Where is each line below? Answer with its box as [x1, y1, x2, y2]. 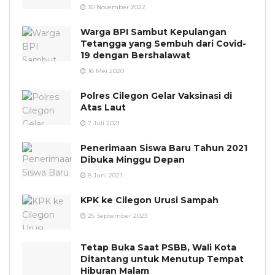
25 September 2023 [86, 211, 147, 220]
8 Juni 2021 [86, 171, 122, 179]
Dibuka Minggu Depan [80, 153, 185, 165]
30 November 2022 [86, 2, 145, 11]
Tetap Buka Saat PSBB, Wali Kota [80, 241, 236, 253]
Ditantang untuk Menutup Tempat [80, 253, 244, 265]
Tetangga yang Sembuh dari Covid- [80, 37, 246, 49]
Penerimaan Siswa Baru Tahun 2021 [80, 142, 247, 153]
